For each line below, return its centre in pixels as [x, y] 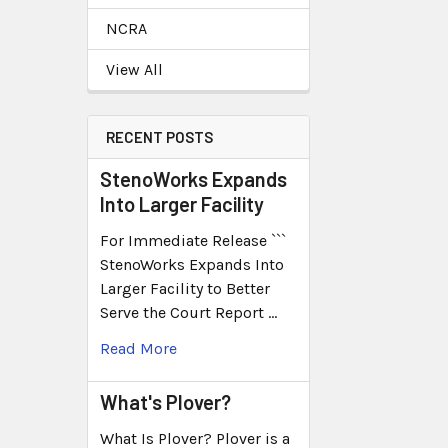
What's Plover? [165, 401]
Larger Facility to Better [185, 288]
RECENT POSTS [159, 136]
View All [134, 69]
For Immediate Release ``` [193, 240]
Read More [138, 348]
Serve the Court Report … [188, 312]
